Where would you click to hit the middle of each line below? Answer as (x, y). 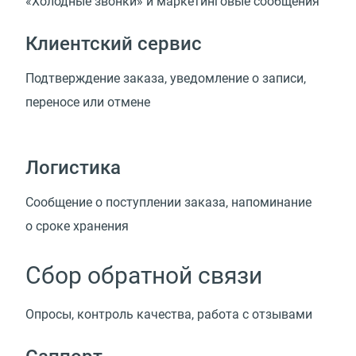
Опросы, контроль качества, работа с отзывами (169, 315)
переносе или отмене (88, 102)
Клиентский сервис (114, 43)
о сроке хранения (77, 226)
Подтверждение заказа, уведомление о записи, (166, 78)
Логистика (73, 168)
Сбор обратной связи (144, 276)
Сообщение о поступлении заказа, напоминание (168, 203)
